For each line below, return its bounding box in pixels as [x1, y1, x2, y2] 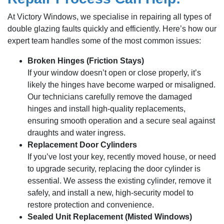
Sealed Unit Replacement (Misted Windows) [27, 212, 192, 221]
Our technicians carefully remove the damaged [27, 92, 192, 101]
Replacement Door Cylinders [27, 140, 137, 149]
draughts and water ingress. [27, 128, 125, 137]
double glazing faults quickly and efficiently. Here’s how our [7, 24, 216, 33]
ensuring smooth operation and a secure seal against [27, 116, 215, 125]
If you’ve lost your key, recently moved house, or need [27, 152, 216, 161]
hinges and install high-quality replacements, [27, 104, 185, 113]
